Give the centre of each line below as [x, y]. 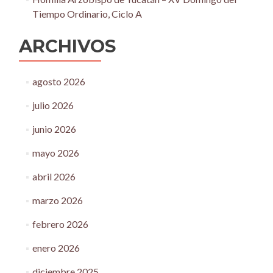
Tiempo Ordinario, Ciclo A [87, 14]
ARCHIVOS [67, 46]
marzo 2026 [57, 200]
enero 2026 [56, 248]
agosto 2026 [58, 81]
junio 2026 [54, 129]
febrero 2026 [60, 224]
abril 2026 [54, 176]
